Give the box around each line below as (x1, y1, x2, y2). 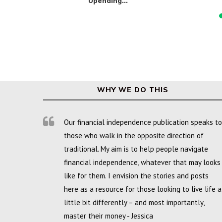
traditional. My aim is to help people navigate (64, 144, 208, 154)
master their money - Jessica (64, 211, 153, 221)
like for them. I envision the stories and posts (64, 171, 209, 181)
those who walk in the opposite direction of (64, 131, 204, 141)
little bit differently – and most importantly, (64, 198, 204, 208)
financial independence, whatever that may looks (64, 158, 221, 167)
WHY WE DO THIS (97, 85, 169, 95)
